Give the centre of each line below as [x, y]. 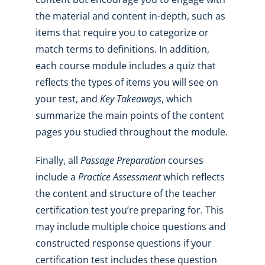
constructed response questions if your [123, 243]
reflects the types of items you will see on [127, 83]
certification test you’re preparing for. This [129, 210]
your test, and [67, 99]
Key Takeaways [130, 99]
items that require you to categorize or [122, 33]
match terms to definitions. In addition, [122, 49]
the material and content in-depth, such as [130, 16]
